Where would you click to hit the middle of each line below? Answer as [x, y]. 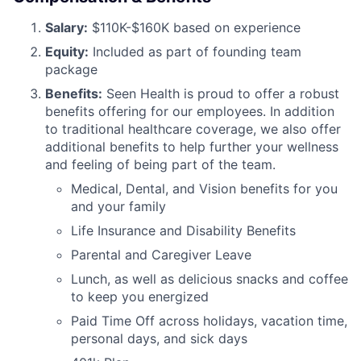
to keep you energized [140, 296]
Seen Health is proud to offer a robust [221, 93]
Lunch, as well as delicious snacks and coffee [210, 278]
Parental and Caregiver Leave [161, 254]
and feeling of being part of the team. [160, 164]
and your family [118, 206]
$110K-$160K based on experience [194, 27]
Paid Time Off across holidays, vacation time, [209, 320]
